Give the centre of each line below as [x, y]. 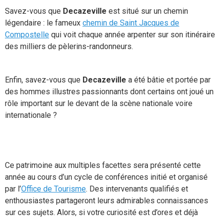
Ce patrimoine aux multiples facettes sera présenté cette [103, 165]
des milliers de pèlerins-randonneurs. [69, 46]
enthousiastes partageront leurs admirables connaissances [107, 201]
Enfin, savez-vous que [44, 80]
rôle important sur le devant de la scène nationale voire [99, 103]
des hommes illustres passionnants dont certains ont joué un [109, 92]
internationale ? [31, 115]
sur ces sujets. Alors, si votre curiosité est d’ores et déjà [101, 212]
